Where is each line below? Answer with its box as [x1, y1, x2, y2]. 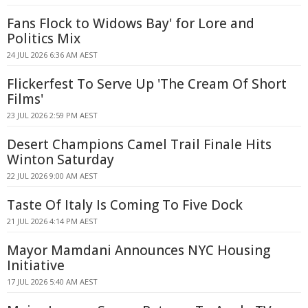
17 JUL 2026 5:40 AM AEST [7, 276, 98, 287]
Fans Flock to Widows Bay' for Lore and [7, 14, 254, 32]
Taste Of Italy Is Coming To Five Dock [7, 196, 243, 214]
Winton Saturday [7, 151, 114, 168]
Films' [7, 90, 43, 108]
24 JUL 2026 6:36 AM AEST [7, 49, 98, 60]
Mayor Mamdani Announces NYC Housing [7, 241, 270, 259]
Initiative [7, 256, 65, 274]
